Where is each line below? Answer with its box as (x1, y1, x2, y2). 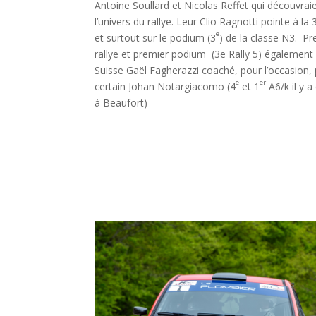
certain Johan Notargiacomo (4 (95, 79, 236, 93)
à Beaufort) (95, 95, 148, 109)
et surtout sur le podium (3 (95, 30, 217, 44)
